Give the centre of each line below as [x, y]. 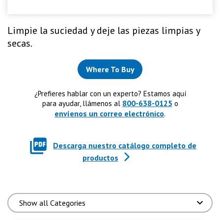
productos [100, 158]
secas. [20, 43]
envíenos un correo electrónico [109, 113]
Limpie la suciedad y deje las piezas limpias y [104, 30]
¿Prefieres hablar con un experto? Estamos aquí [110, 94]
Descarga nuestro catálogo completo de [125, 145]
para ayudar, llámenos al [82, 103]
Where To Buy [110, 69]
